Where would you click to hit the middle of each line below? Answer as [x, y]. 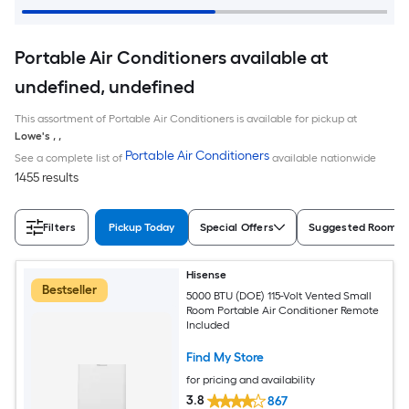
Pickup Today [141, 228]
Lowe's [32, 136]
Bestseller [69, 290]
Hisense [207, 275]
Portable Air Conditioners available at [172, 58]
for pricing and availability [251, 379]
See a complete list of [70, 158]
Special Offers [237, 228]
